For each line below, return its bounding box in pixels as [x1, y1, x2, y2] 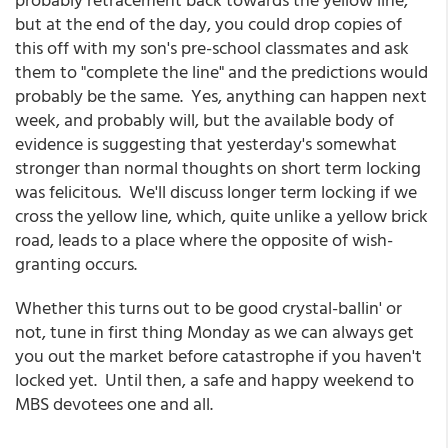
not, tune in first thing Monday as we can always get [15, 318, 414, 345]
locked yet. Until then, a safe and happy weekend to [15, 366, 414, 393]
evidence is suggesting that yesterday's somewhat [15, 130, 397, 157]
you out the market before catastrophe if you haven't [15, 342, 422, 369]
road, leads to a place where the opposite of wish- [15, 226, 393, 253]
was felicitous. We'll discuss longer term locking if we [15, 178, 417, 205]
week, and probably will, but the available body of [15, 106, 394, 133]
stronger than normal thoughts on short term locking [15, 154, 421, 181]
